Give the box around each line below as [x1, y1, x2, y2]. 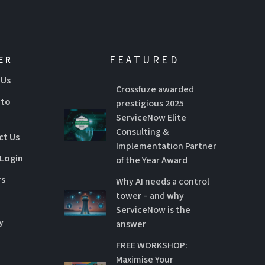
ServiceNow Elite [116, 111, 187, 125]
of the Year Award [116, 154, 188, 167]
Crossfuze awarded [116, 83, 195, 96]
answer [116, 218, 147, 231]
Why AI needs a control [116, 175, 210, 189]
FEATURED [109, 53, 180, 68]
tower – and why [116, 189, 185, 203]
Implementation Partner [116, 140, 217, 153]
